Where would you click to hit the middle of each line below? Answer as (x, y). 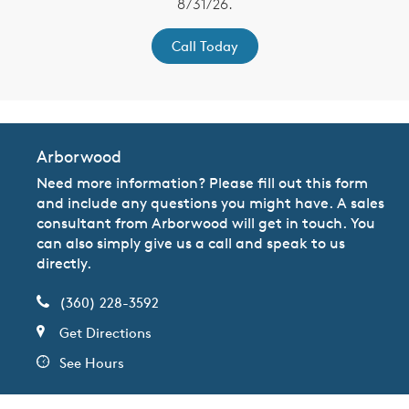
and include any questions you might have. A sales (210, 203)
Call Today (204, 47)
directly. (64, 263)
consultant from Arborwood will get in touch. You (206, 223)
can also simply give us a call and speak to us (191, 243)
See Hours (92, 363)
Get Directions (105, 333)
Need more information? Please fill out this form (202, 183)
